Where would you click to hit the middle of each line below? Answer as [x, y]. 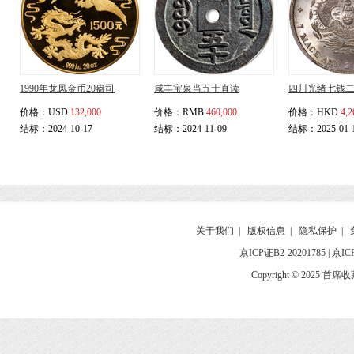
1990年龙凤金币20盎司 [67, 88]
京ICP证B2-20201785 [282, 253]
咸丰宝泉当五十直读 [197, 88]
